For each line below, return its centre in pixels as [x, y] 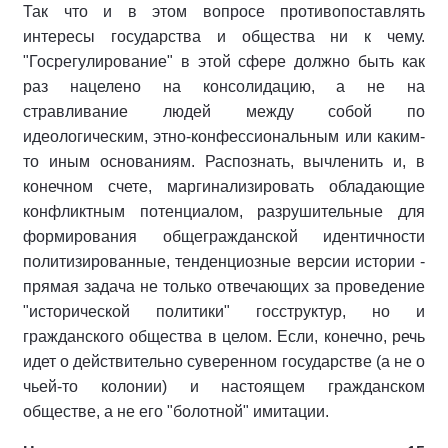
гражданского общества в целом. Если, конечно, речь [224, 336]
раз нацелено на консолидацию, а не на [224, 86]
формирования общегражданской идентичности [224, 236]
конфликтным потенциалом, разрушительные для [224, 211]
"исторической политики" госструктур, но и [224, 311]
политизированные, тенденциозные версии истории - [224, 261]
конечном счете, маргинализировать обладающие [224, 186]
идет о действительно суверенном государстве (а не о [224, 361]
